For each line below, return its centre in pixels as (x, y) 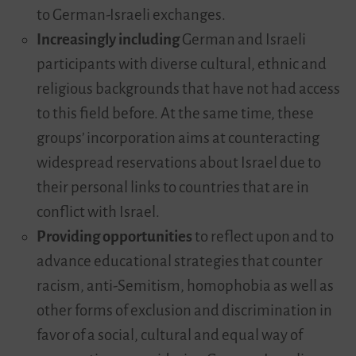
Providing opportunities (114, 236)
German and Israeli (242, 39)
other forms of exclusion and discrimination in (184, 310)
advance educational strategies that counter (179, 261)
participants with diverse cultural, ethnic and (181, 64)
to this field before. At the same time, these (175, 113)
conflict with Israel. (98, 212)
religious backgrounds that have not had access (188, 89)
